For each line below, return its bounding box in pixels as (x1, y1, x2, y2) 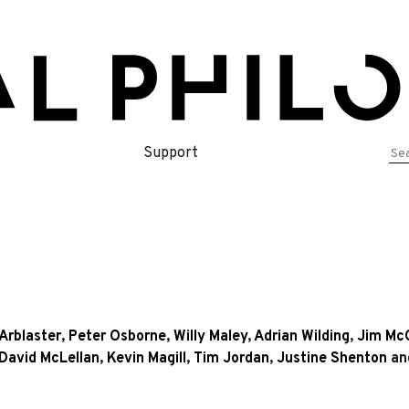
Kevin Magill (107, 349, 186, 368)
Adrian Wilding (254, 327, 350, 346)
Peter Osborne (68, 327, 166, 346)
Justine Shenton (277, 349, 387, 368)
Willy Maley (173, 327, 247, 346)
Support (143, 143, 198, 163)
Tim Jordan (194, 349, 269, 368)
